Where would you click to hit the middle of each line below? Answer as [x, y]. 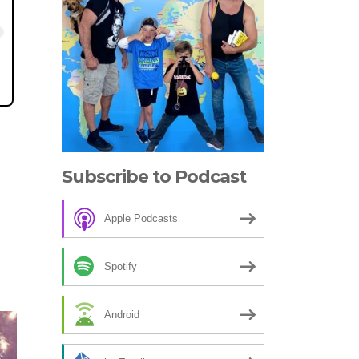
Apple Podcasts [141, 218]
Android [122, 314]
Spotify [121, 266]
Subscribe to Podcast [154, 176]
